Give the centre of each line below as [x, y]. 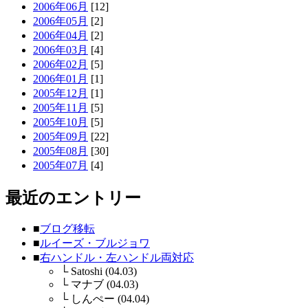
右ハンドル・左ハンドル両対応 [117, 258]
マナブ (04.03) [103, 285]
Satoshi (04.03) [102, 272]
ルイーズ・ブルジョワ [95, 243]
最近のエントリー [73, 198]
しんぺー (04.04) [109, 299]
